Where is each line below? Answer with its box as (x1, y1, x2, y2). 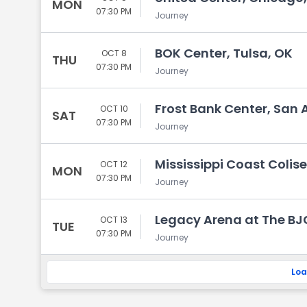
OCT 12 (100, 158, 127, 170)
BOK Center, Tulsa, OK (155, 45, 293, 62)
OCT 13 (100, 214, 127, 225)
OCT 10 (99, 103, 128, 114)
